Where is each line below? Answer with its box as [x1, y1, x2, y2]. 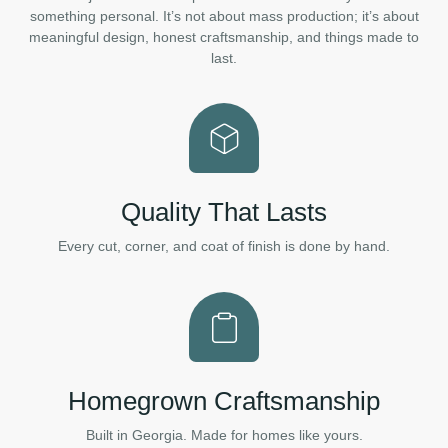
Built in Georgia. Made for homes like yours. [85, 426, 363, 443]
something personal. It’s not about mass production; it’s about [29, 8, 419, 24]
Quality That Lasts [121, 197, 327, 228]
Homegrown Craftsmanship [68, 385, 380, 416]
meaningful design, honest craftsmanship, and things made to [29, 29, 419, 45]
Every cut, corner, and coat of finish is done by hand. [58, 238, 390, 255]
